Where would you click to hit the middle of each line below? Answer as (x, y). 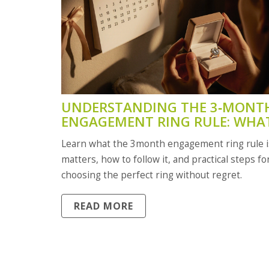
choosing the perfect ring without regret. (152, 175)
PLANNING (97, 150)
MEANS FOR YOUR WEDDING (153, 136)
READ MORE (104, 206)
